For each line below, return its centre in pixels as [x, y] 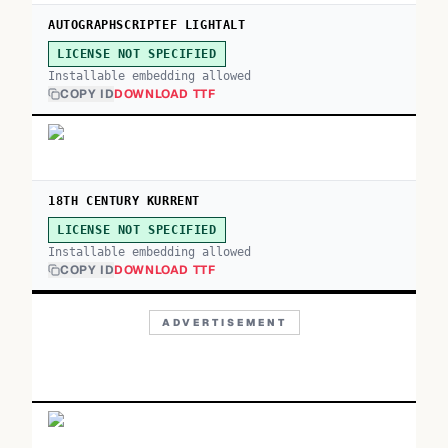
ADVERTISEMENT [224, 322]
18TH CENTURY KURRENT [124, 201]
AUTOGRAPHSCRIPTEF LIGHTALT [147, 25]
